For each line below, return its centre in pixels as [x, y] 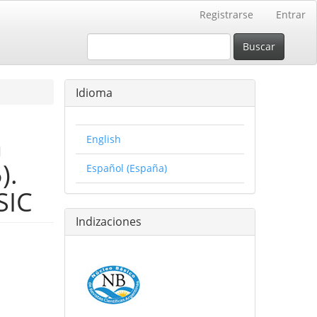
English [104, 139]
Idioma [94, 93]
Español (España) [127, 168]
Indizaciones [109, 221]
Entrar [291, 15]
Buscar [259, 46]
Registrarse [226, 15]
